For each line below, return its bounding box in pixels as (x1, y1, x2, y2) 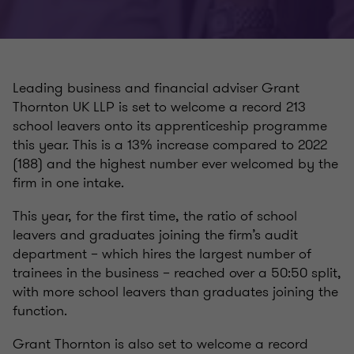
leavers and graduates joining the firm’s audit (13, 224, 298, 246)
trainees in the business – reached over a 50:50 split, (13, 262, 341, 284)
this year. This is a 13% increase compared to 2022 (13, 134, 327, 156)
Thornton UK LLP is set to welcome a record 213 (13, 96, 306, 118)
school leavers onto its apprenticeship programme (13, 115, 327, 137)
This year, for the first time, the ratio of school (13, 205, 297, 227)
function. (13, 300, 67, 322)
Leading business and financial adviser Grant (13, 77, 299, 99)
